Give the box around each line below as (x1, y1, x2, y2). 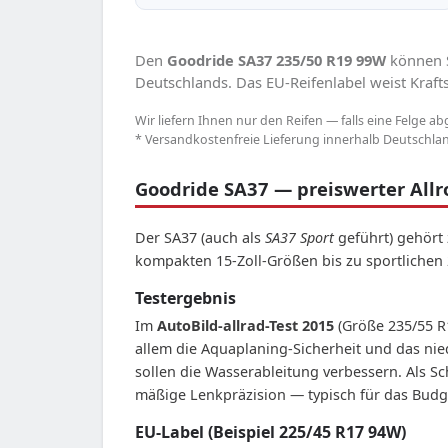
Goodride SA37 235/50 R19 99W (167, 49, 386, 70)
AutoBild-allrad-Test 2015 (157, 315, 334, 335)
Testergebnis (135, 286, 236, 309)
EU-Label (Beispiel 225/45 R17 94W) (135, 420, 406, 443)
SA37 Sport (265, 227, 334, 247)
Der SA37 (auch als (135, 227, 265, 247)
